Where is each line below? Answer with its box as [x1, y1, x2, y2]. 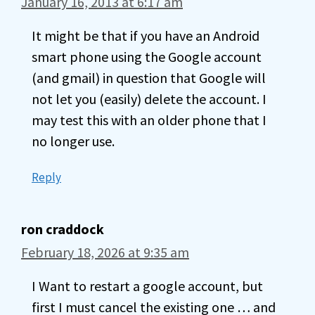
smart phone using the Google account [32, 48, 262, 65]
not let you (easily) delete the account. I [32, 90, 266, 108]
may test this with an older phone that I [32, 111, 266, 129]
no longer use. [32, 132, 115, 150]
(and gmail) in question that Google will [32, 69, 266, 86]
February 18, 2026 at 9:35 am [21, 243, 189, 261]
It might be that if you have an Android [32, 27, 259, 44]
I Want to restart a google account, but [32, 277, 263, 295]
